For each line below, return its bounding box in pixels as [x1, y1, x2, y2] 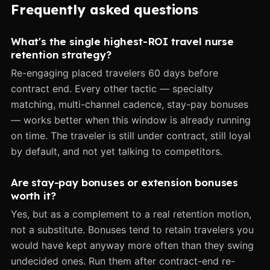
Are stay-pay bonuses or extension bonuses [11, 175, 239, 189]
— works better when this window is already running [11, 113, 251, 126]
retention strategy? [11, 48, 111, 61]
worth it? [11, 189, 56, 202]
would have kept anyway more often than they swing [11, 239, 254, 251]
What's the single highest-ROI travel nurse [11, 34, 234, 48]
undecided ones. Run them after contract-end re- [11, 254, 235, 267]
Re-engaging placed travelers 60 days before [11, 66, 218, 79]
